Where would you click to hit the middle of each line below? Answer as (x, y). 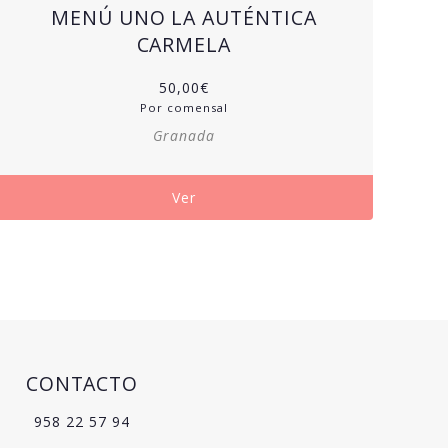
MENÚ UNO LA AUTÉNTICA (184, 17)
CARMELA (184, 44)
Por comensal (184, 107)
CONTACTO (82, 383)
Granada (184, 135)
